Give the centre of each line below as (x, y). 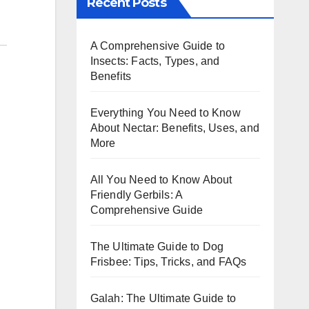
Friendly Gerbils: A (136, 195)
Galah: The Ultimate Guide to (163, 298)
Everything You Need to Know (165, 112)
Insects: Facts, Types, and (155, 61)
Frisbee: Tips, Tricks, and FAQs (168, 261)
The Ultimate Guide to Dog (157, 246)
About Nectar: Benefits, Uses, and (175, 128)
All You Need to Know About (161, 179)
